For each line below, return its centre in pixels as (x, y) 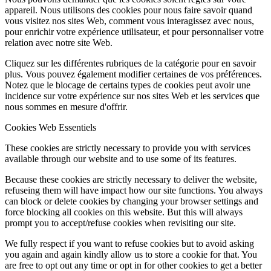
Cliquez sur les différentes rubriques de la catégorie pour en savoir (130, 64)
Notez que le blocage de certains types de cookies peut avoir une (128, 85)
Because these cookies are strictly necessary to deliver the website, (131, 180)
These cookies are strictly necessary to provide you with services (128, 148)
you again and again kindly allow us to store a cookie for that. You (131, 255)
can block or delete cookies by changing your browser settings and (132, 201)
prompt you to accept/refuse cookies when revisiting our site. (120, 223)
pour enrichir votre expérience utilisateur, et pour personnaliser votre (134, 32)
